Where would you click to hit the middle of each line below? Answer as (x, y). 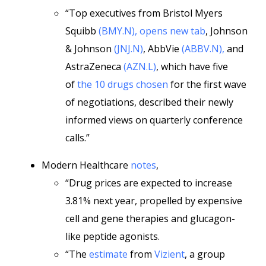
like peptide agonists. (113, 236)
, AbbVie (162, 49)
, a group (205, 254)
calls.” (77, 138)
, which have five (192, 66)
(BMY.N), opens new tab (152, 31)
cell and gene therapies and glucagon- (150, 218)
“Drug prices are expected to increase (149, 183)
